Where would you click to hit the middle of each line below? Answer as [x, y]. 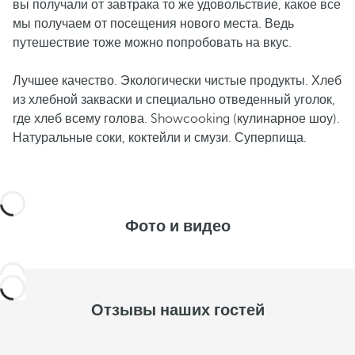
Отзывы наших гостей [177, 310]
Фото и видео [177, 226]
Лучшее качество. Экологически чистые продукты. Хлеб [177, 81]
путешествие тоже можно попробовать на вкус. [152, 43]
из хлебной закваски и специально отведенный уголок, [174, 100]
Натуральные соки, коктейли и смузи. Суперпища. [160, 138]
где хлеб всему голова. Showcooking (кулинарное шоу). [176, 119]
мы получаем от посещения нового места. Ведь [153, 24]
